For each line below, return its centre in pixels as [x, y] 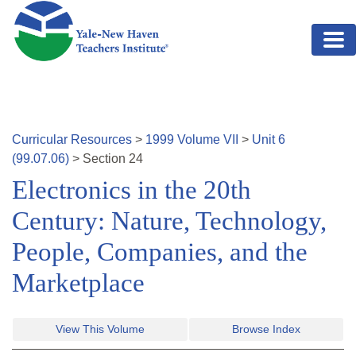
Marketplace [78, 283]
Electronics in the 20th [132, 190]
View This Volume [100, 329]
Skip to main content [69, 9]
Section [106, 159]
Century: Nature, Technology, [169, 221]
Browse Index [266, 329]
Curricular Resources [72, 140]
